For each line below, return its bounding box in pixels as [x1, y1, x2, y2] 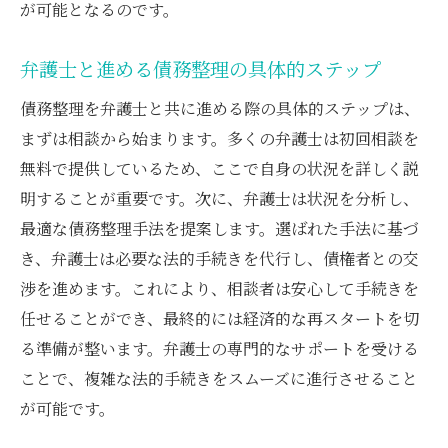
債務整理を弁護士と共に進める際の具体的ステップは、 [20, 96, 420, 120]
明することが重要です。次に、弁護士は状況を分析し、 [20, 186, 419, 210]
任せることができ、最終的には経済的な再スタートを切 [20, 306, 419, 330]
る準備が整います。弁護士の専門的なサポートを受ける [20, 336, 419, 360]
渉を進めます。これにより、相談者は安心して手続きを [20, 276, 419, 300]
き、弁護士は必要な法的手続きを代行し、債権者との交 [20, 246, 419, 270]
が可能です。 [20, 396, 115, 420]
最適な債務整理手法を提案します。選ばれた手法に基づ [20, 216, 419, 240]
